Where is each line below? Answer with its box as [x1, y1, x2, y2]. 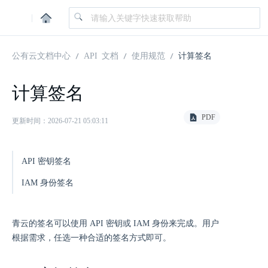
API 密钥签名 [22, 157, 71, 166]
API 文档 [84, 51, 118, 59]
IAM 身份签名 [22, 178, 74, 187]
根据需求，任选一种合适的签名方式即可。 [12, 233, 171, 242]
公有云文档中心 [12, 51, 71, 59]
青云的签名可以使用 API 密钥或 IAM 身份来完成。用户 [12, 219, 219, 228]
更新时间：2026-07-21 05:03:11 [12, 117, 108, 125]
